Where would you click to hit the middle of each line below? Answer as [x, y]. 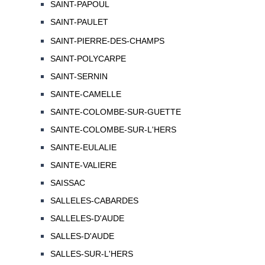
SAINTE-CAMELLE [85, 94]
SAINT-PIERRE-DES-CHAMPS [107, 41]
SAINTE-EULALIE [83, 148]
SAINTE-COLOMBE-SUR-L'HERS [113, 130]
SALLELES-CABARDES [94, 201]
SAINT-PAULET [79, 22]
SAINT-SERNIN [79, 77]
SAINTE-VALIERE [83, 165]
